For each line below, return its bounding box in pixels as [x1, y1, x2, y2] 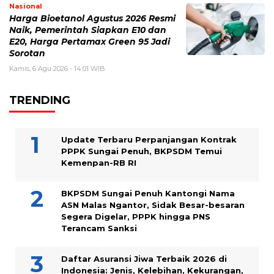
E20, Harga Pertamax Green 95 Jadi [9, 36, 170, 46]
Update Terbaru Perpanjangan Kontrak [61, 134, 237, 144]
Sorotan [9, 48, 45, 58]
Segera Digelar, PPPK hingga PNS [61, 211, 210, 221]
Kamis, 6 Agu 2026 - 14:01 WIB [9, 64, 105, 73]
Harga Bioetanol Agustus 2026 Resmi [9, 13, 176, 23]
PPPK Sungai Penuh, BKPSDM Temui [61, 146, 222, 156]
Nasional [9, 1, 42, 10]
